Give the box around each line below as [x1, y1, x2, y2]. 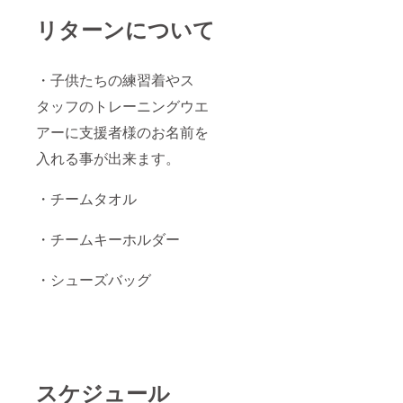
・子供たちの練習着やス [36, 68, 194, 90]
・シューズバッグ [36, 268, 151, 290]
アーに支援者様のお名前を [36, 121, 209, 142]
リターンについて [36, 13, 215, 44]
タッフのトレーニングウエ [36, 94, 209, 116]
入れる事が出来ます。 [36, 147, 180, 168]
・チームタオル [36, 187, 137, 209]
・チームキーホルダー [36, 228, 180, 249]
